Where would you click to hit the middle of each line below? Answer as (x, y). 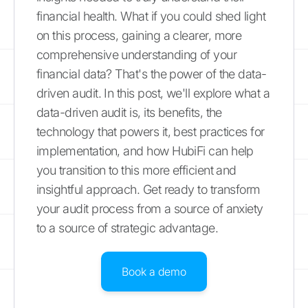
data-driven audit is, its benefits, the (129, 112)
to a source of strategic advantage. (128, 228)
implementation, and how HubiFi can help (145, 151)
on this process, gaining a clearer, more (139, 35)
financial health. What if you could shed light (151, 16)
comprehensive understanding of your (137, 54)
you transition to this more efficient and (136, 170)
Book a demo (154, 271)
